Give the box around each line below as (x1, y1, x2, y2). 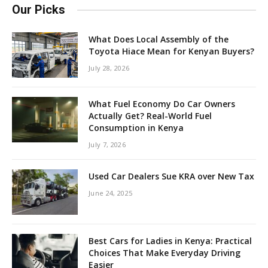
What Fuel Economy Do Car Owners (89, 98, 235, 109)
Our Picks (12, 2, 65, 17)
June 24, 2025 (89, 188, 133, 197)
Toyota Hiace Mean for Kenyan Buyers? (89, 45, 254, 57)
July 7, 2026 (89, 140, 126, 149)
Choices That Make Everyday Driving (89, 247, 240, 258)
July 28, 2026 (89, 63, 130, 72)
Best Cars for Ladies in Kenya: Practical (89, 235, 252, 246)
